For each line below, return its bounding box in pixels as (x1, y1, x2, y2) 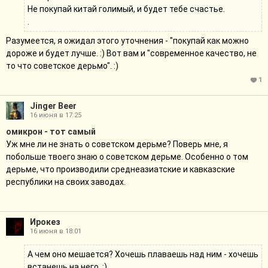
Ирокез (30, 217, 60, 227)
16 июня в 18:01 (30, 227, 81, 235)
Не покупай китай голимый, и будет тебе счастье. (28, 4, 225, 14)
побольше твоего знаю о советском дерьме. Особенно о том (6, 152, 248, 162)
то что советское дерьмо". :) (6, 61, 118, 71)
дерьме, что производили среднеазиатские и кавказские (6, 165, 235, 174)
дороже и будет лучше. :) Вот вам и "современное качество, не (6, 48, 257, 58)
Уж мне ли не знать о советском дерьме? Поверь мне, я (6, 139, 228, 149)
